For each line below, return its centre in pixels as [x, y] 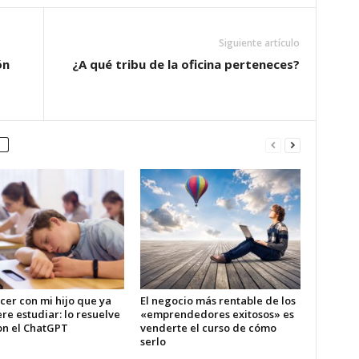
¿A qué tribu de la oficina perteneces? [186, 64]
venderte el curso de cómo [208, 328]
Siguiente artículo [259, 43]
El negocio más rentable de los [218, 301]
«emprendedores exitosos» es [217, 314]
